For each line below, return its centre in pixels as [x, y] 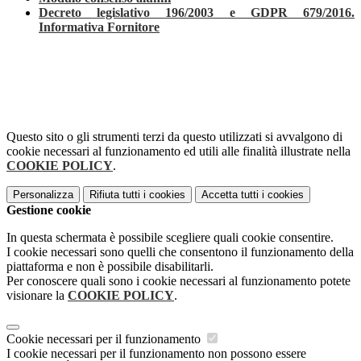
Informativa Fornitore [99, 27]
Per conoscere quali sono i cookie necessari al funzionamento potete [178, 280]
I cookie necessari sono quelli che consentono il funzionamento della [180, 251]
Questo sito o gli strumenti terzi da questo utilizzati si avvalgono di [174, 136]
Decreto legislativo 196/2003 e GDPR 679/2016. [197, 12]
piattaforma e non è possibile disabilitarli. [110, 266]
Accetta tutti [230, 194]
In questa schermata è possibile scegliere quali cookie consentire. [170, 237]
